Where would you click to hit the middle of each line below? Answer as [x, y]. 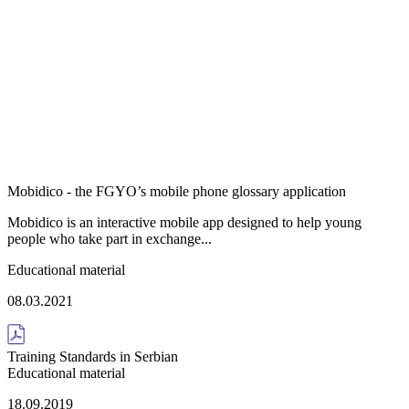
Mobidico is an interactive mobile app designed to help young [184, 222]
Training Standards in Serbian [93, 356]
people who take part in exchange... [110, 238]
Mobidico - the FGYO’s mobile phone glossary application [177, 191]
